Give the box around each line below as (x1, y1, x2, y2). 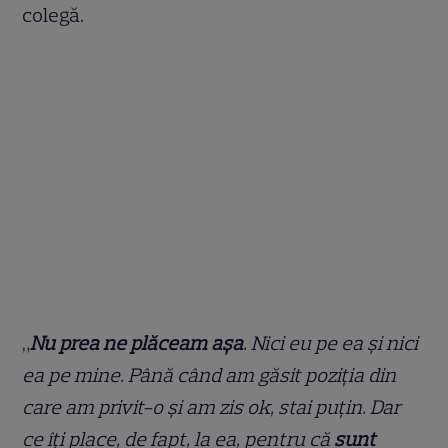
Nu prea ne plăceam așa (30, 330, 244, 355)
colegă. (22, 2, 85, 27)
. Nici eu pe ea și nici (243, 330, 419, 355)
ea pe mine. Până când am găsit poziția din (22, 362, 397, 387)
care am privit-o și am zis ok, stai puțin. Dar (22, 394, 402, 419)
